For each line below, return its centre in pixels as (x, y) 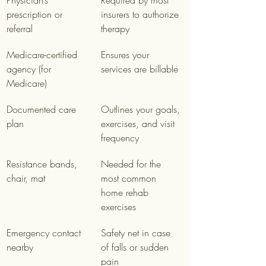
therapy (115, 28)
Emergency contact (45, 233)
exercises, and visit (139, 123)
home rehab (126, 192)
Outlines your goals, (142, 109)
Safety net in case (137, 233)
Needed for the (132, 164)
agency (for (30, 69)
